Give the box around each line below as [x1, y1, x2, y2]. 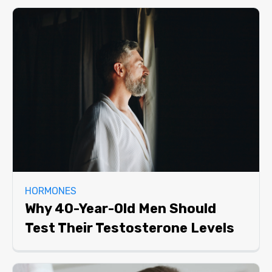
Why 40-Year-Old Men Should [25, 200, 216, 217]
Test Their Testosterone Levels [25, 220, 234, 237]
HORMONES [25, 185, 76, 197]
